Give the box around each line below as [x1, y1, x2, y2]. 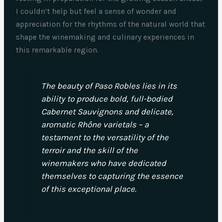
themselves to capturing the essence [41, 170, 183, 181]
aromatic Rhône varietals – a [41, 119, 149, 129]
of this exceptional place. [41, 183, 136, 194]
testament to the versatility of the [41, 132, 168, 142]
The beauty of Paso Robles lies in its [41, 80, 177, 91]
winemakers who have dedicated [41, 158, 166, 168]
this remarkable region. [16, 46, 99, 55]
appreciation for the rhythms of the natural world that [16, 20, 206, 29]
